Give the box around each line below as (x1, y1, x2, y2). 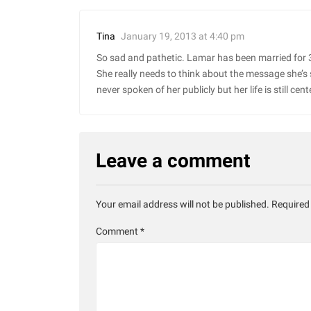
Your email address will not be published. (96, 199, 269, 211)
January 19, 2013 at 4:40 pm (121, 30, 244, 42)
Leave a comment (96, 149, 250, 173)
